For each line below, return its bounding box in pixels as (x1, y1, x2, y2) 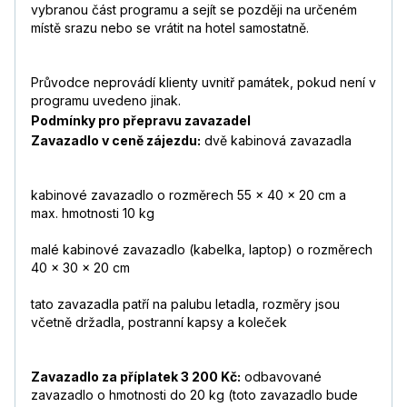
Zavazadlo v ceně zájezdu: (31, 133, 201, 149)
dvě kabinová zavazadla (201, 133, 352, 149)
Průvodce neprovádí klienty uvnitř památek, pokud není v (31, 74, 376, 91)
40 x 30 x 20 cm (31, 260, 130, 276)
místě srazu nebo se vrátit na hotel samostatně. (31, 20, 309, 36)
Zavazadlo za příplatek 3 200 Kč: (31, 369, 241, 385)
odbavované (241, 369, 322, 385)
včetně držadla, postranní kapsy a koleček (31, 314, 287, 331)
